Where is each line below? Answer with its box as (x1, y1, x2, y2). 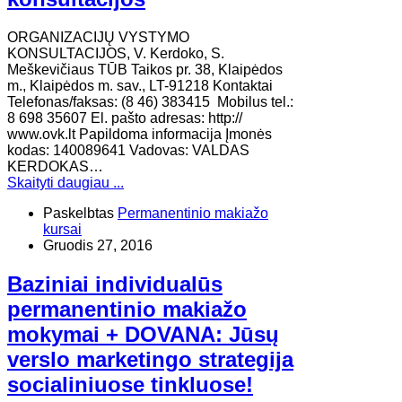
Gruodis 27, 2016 (43, 238, 153, 254)
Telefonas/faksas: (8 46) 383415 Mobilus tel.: (7, 94, 293, 110)
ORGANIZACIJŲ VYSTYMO (7, 30, 189, 46)
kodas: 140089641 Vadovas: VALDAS (7, 143, 249, 159)
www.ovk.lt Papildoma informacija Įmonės (7, 127, 272, 143)
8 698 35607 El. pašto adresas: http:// (7, 110, 242, 127)
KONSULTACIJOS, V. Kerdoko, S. (7, 46, 224, 62)
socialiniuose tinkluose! (7, 372, 253, 398)
